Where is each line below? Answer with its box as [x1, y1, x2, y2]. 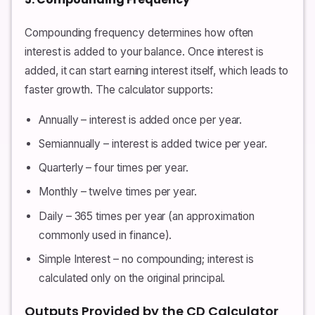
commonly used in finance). [39, 228, 172, 242]
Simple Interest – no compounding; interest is [39, 252, 255, 266]
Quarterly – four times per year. [39, 161, 189, 175]
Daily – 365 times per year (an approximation [39, 209, 255, 223]
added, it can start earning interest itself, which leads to [25, 63, 289, 77]
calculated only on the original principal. [39, 271, 226, 285]
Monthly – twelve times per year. [39, 185, 198, 199]
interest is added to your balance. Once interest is [25, 44, 264, 58]
